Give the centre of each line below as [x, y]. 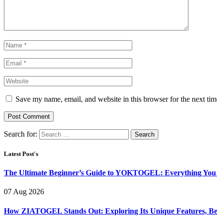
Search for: [21, 134]
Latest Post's [21, 154]
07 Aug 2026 [24, 192]
